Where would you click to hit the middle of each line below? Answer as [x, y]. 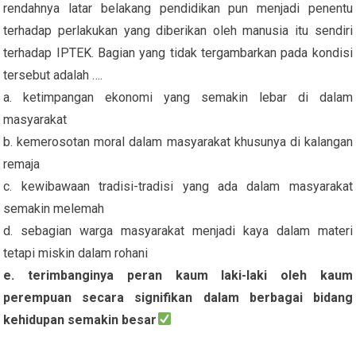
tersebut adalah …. [53, 75]
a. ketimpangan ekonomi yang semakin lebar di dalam [178, 97]
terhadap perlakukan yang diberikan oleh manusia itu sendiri [178, 30]
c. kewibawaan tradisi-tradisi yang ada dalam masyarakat [178, 186]
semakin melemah [54, 208]
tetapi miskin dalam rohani [76, 253]
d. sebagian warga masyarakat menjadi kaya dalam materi [178, 230]
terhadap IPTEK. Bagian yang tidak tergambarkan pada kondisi [178, 52]
